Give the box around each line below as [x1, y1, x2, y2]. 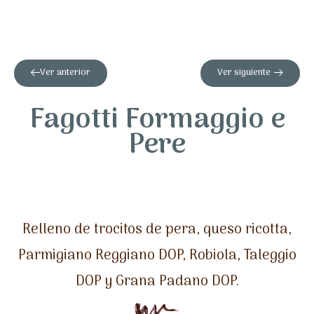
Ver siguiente [217, 64, 271, 80]
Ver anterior [40, 64, 90, 80]
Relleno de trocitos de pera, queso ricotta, [22, 218, 292, 241]
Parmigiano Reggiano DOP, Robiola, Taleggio [18, 244, 296, 267]
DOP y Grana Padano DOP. [75, 270, 239, 293]
